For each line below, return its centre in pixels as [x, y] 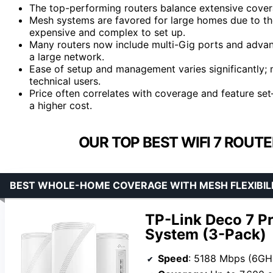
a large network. [67, 56]
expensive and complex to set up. [107, 32]
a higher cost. [61, 105]
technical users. [65, 81]
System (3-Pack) [206, 234]
